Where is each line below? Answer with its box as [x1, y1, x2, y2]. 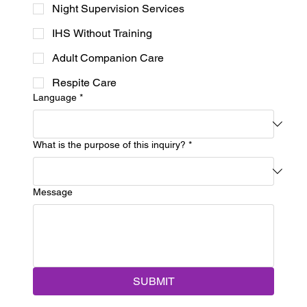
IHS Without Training [52, 27, 152, 40]
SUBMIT [132, 275, 175, 288]
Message [33, 186, 73, 198]
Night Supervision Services [52, 2, 184, 16]
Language [33, 92, 77, 103]
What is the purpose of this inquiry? [33, 139, 186, 151]
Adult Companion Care [52, 51, 164, 65]
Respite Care [52, 76, 116, 90]
